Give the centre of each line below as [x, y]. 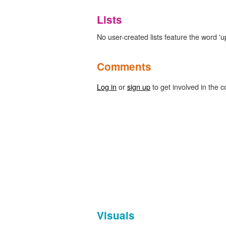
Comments [124, 66]
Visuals [116, 215]
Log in [107, 86]
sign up [139, 86]
